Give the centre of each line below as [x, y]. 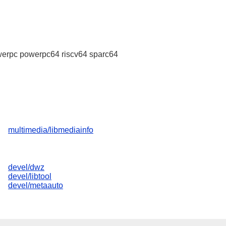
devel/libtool [30, 177]
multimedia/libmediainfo [51, 130]
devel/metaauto [36, 186]
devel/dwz [26, 167]
